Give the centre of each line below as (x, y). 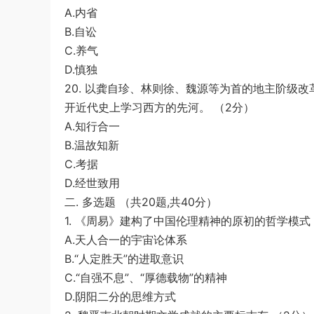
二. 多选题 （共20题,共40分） (141, 202)
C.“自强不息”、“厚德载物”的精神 (146, 278)
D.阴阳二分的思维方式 (120, 296)
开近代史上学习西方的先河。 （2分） (159, 107)
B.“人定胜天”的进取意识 (124, 259)
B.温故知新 (92, 145)
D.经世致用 (92, 183)
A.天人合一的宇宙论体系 (126, 240)
